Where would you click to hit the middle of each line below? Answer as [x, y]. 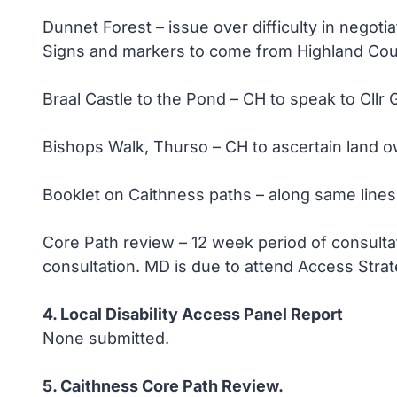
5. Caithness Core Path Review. [163, 386]
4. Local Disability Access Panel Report [193, 314]
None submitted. [106, 338]
